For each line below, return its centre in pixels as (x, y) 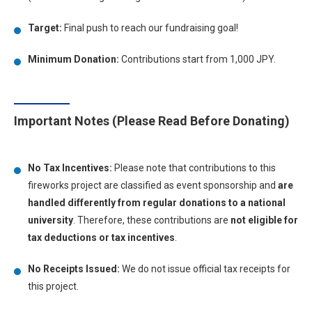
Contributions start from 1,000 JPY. (197, 59)
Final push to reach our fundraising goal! (150, 28)
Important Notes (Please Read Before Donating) (152, 121)
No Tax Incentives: (70, 168)
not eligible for (264, 220)
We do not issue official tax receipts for (205, 269)
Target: (45, 28)
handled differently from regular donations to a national (157, 203)
